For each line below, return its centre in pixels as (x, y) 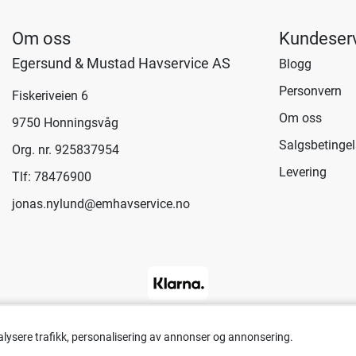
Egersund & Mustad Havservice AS (121, 64)
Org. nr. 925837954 (66, 150)
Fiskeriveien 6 (50, 96)
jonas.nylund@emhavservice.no (101, 204)
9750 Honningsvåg (65, 123)
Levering (303, 172)
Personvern (310, 91)
